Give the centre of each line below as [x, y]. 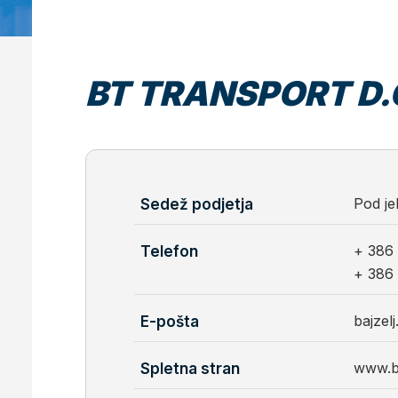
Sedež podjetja [197, 204]
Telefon [169, 251]
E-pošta [170, 322]
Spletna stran [190, 369]
